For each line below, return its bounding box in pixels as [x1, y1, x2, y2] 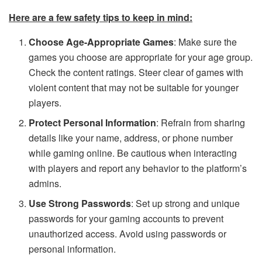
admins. [29, 176, 62, 190]
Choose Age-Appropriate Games [29, 35, 174, 49]
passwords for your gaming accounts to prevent [29, 211, 224, 225]
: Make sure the [174, 35, 237, 49]
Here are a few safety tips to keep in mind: [9, 10, 192, 24]
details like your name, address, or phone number [29, 130, 233, 144]
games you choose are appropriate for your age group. [29, 50, 253, 64]
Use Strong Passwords [29, 196, 132, 210]
